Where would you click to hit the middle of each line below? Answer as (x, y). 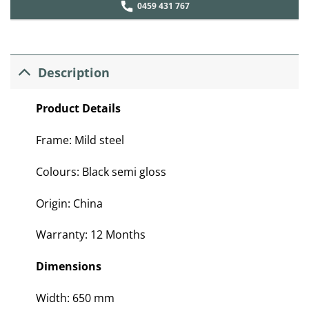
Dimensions (68, 267)
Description (74, 72)
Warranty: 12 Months (90, 235)
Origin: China (69, 203)
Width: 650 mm (75, 298)
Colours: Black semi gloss (101, 171)
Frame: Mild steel (80, 140)
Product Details (78, 109)
